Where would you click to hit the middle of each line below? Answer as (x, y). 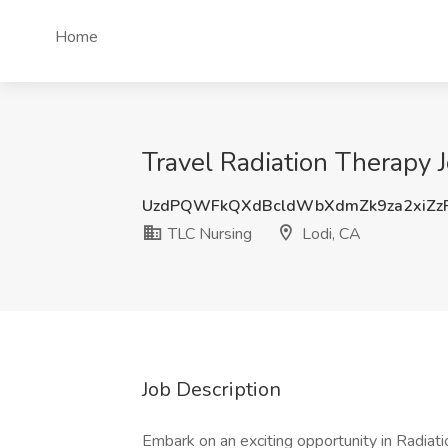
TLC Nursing (208, 234)
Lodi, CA (329, 234)
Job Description (211, 389)
